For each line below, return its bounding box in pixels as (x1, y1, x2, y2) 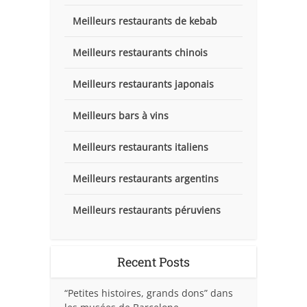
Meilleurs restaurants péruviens (73, 203, 221, 217)
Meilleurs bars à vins (73, 108, 169, 122)
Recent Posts (117, 253, 190, 270)
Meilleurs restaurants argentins (73, 171, 219, 185)
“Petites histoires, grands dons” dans (64, 286, 233, 299)
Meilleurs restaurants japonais (73, 77, 214, 90)
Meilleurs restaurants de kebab (73, 14, 217, 27)
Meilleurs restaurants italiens (73, 140, 208, 153)
